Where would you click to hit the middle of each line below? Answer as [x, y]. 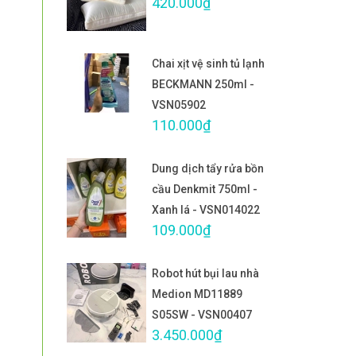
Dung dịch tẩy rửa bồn [208, 168]
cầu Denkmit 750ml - [205, 189]
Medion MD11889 [197, 294]
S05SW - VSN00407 [202, 315]
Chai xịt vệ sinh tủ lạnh [208, 64]
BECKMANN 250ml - [203, 84]
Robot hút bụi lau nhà [205, 273]
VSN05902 [179, 105]
